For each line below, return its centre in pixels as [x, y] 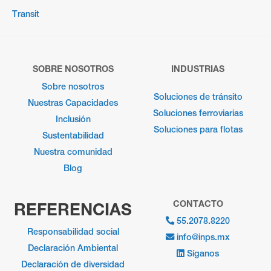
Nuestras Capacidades [73, 103]
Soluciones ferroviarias [198, 113]
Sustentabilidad [73, 135]
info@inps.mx [204, 237]
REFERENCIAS [73, 209]
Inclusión [73, 119]
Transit [26, 13]
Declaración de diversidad [73, 264]
